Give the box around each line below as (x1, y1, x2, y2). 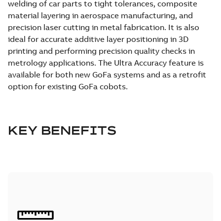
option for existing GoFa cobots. (8, 81, 128, 91)
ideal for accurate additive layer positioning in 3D (8, 34, 188, 44)
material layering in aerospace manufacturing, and (8, 10, 193, 20)
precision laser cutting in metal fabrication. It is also (8, 22, 199, 32)
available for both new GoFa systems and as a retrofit (8, 69, 206, 79)
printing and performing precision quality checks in (8, 45, 195, 56)
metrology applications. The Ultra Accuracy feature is (8, 57, 204, 68)
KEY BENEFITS (8, 122, 116, 138)
